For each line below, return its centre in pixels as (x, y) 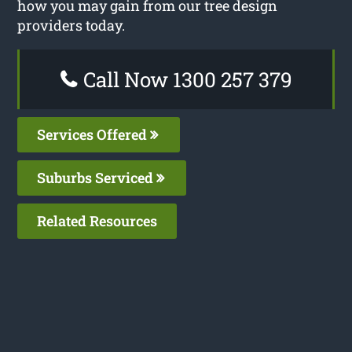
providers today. (71, 25)
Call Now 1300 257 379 (185, 79)
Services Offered (94, 134)
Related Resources (97, 220)
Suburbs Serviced (97, 177)
